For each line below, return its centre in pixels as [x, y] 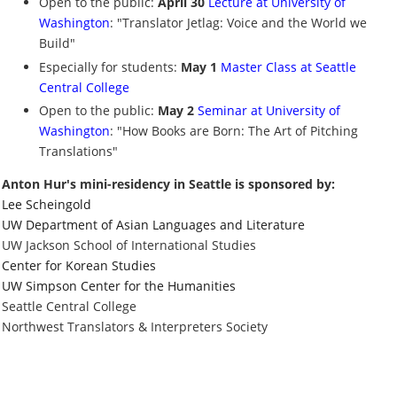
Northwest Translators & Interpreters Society [135, 327]
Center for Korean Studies [79, 266]
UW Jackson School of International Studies [129, 245]
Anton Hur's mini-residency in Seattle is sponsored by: [168, 184]
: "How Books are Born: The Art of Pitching [234, 131]
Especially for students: [110, 66]
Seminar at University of [269, 111]
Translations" [78, 152]
